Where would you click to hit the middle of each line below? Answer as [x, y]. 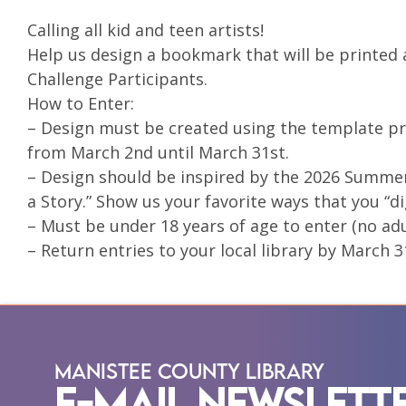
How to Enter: [81, 104]
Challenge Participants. [117, 79]
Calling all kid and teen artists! [145, 30]
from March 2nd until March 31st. [158, 153]
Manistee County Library [189, 370]
